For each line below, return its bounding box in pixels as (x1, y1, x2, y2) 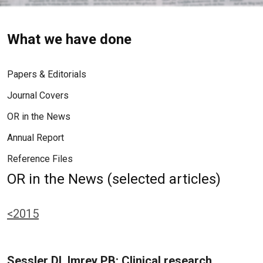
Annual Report (7, 132, 64, 143)
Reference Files (7, 153, 73, 164)
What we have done (7, 31, 131, 48)
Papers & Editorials (7, 69, 86, 80)
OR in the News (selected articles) (7, 171, 221, 187)
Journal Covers (7, 90, 69, 101)
